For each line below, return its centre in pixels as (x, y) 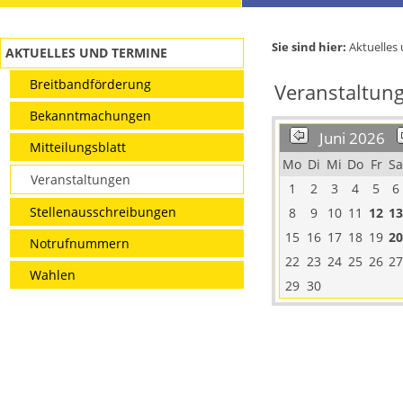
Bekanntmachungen (90, 115)
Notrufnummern (79, 243)
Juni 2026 (352, 139)
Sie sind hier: (309, 47)
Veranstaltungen (80, 179)
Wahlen (52, 274)
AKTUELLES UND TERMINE (87, 53)
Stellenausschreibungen (103, 211)
